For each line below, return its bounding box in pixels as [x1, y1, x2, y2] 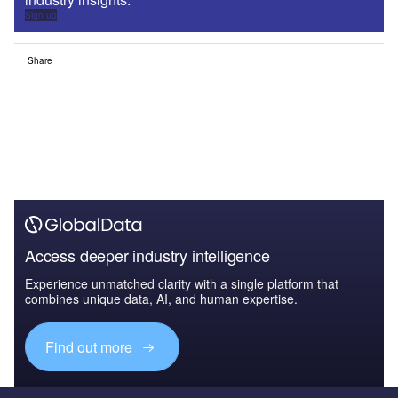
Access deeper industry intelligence [25, 243, 270, 267]
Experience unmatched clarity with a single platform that [25, 274, 338, 292]
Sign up [25, 8, 57, 21]
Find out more [45, 336, 137, 357]
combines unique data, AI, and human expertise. [25, 289, 298, 307]
